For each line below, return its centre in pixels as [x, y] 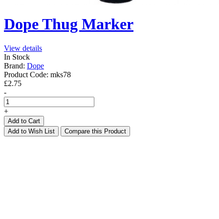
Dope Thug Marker [69, 24]
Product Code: [26, 74]
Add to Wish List [31, 131]
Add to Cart [24, 121]
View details [23, 48]
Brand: [14, 66]
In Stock [17, 57]
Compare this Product [95, 131]
